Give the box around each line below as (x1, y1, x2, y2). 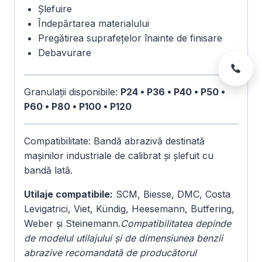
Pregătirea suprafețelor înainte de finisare (38, 32, 222, 44)
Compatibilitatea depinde (120, 218, 231, 230)
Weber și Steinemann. (24, 218, 120, 230)
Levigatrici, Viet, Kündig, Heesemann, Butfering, (24, 203, 235, 215)
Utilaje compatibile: (24, 188, 113, 201)
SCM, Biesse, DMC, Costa (113, 188, 230, 201)
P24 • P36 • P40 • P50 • (120, 86, 225, 98)
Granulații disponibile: (24, 86, 120, 98)
